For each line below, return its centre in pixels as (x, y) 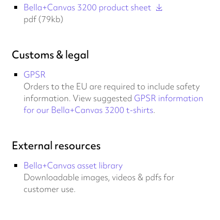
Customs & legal (50, 55)
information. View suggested (79, 98)
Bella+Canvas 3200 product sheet (87, 7)
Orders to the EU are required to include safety (112, 86)
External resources (56, 146)
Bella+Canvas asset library (73, 165)
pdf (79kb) (43, 19)
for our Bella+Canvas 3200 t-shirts (88, 110)
